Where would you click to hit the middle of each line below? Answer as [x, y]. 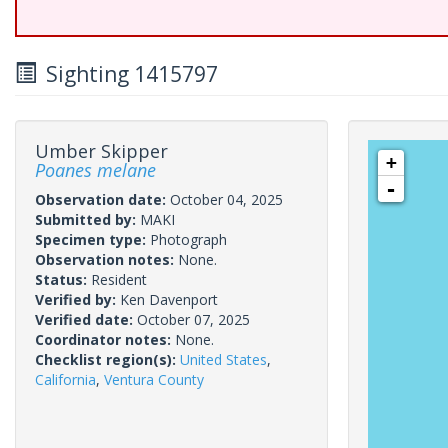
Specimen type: [92, 239]
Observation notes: [106, 259]
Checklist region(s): [107, 359]
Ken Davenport [169, 299]
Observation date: [102, 199]
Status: [63, 279]
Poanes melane [95, 170]
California [65, 379]
